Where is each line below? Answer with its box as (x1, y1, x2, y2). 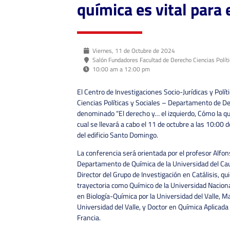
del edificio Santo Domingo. (77, 129, 158, 140)
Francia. (77, 212, 101, 223)
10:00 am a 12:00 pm (92, 64, 150, 74)
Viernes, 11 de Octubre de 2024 (92, 45, 175, 55)
